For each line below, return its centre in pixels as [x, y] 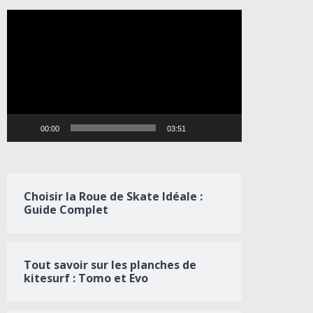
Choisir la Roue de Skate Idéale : [113, 197]
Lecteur [23, 17]
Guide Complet [66, 210]
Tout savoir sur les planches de [110, 265]
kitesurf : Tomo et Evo [86, 278]
